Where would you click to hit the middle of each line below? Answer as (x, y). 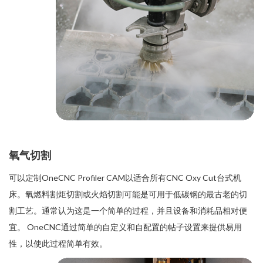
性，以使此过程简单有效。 (58, 244)
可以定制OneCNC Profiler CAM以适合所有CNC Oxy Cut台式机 (125, 178)
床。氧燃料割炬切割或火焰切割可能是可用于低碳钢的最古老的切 (128, 194)
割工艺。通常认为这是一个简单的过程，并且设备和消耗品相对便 (128, 211)
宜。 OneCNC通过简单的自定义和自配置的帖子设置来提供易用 (125, 227)
